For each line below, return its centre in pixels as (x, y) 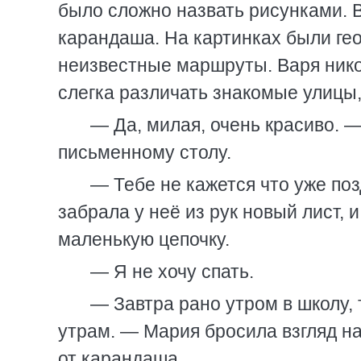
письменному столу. (145, 152)
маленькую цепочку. (144, 239)
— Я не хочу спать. (172, 272)
